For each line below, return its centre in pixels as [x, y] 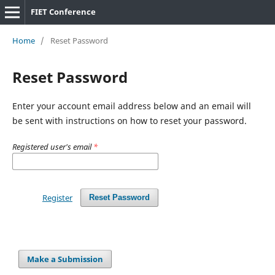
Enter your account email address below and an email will [131, 106]
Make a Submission [65, 259]
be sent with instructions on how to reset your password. [129, 120]
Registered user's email [52, 146]
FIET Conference [63, 12]
